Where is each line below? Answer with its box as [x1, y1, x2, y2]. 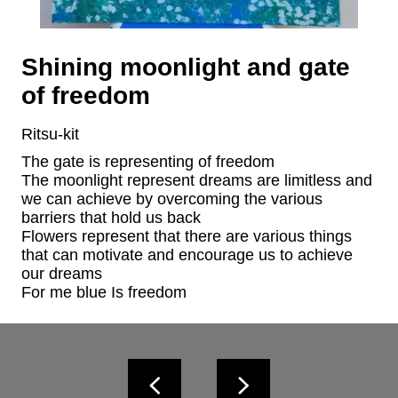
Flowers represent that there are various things [21, 227, 352, 246]
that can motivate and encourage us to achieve [21, 246, 353, 265]
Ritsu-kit [21, 124, 79, 143]
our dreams [21, 265, 102, 283]
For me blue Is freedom [21, 283, 187, 302]
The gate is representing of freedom [21, 153, 275, 171]
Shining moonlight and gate [21, 53, 350, 81]
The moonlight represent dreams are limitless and [21, 171, 372, 190]
